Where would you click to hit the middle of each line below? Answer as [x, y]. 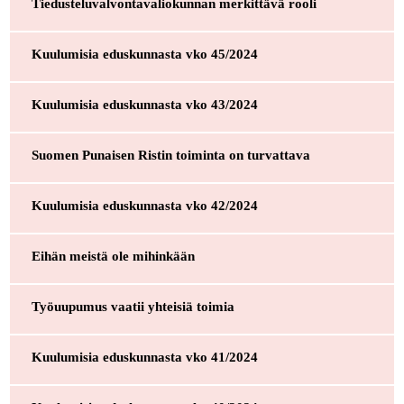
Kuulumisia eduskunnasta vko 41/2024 [144, 357]
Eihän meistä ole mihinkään [113, 256]
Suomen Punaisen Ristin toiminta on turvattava [170, 155]
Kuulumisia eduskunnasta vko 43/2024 [144, 104]
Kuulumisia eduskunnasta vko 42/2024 [144, 205]
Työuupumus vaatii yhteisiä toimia [133, 306]
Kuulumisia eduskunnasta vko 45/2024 [144, 54]
